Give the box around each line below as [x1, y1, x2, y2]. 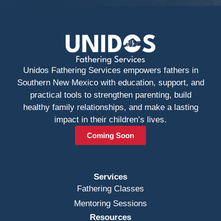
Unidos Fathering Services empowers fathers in [23, 65, 198, 75]
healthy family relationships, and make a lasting [23, 102, 198, 112]
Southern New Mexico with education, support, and [17, 77, 204, 87]
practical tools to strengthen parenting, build [30, 90, 191, 100]
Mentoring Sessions [74, 198, 147, 208]
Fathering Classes [77, 184, 144, 193]
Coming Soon [87, 131, 134, 140]
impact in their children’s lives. [54, 114, 167, 124]
